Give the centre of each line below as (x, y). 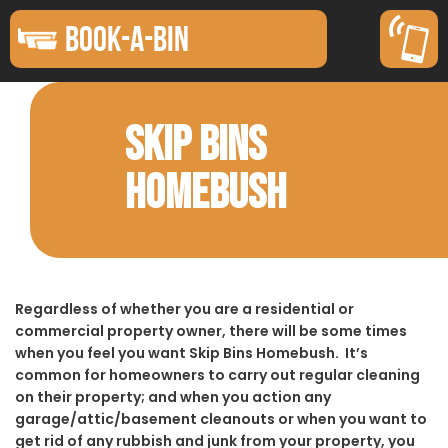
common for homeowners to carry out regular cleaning (217, 374)
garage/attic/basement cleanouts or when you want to (221, 418)
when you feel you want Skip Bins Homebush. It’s (191, 352)
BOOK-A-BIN (127, 39)
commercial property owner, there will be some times (211, 330)
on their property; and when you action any (173, 396)
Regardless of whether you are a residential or (184, 308)
